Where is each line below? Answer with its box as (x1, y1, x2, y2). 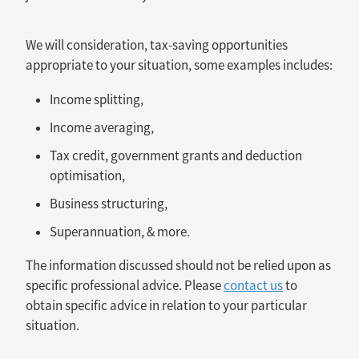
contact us (224, 277, 283, 295)
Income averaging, (50, 119, 154, 137)
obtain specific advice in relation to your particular (26, 297, 307, 315)
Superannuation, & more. (50, 224, 190, 241)
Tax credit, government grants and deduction (50, 147, 302, 165)
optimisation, (50, 167, 125, 185)
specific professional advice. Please (26, 277, 224, 295)
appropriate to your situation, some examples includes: (26, 56, 333, 74)
